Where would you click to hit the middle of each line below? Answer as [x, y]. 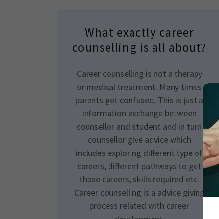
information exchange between [140, 113]
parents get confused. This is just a [140, 100]
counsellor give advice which [139, 140]
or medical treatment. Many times [140, 87]
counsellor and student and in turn [140, 126]
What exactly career [140, 32]
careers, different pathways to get [140, 166]
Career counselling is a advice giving [139, 192]
